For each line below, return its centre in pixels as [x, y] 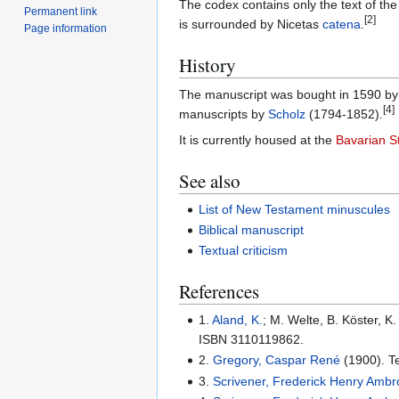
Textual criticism [244, 251]
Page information [66, 28]
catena [342, 24]
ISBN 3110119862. [252, 339]
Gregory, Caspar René [277, 360]
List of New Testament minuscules [295, 209]
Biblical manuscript [252, 230]
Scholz [287, 114]
